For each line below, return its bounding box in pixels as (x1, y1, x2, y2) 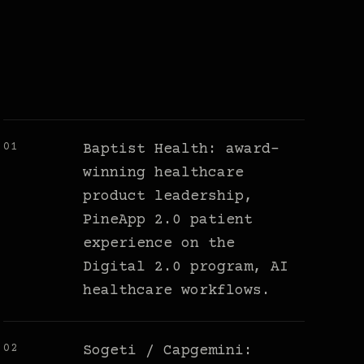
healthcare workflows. (83, 283, 271, 300)
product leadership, (83, 188, 253, 206)
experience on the (83, 236, 236, 253)
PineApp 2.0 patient (83, 212, 253, 229)
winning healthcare (83, 165, 245, 182)
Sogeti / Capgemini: (83, 343, 253, 360)
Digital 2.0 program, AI (83, 259, 289, 276)
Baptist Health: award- (83, 141, 280, 158)
